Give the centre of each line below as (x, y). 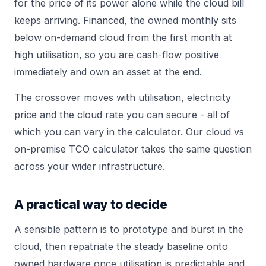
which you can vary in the (75, 132)
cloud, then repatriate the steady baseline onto (121, 246)
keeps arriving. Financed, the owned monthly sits (125, 20)
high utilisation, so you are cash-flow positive (117, 54)
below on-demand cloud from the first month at (123, 37)
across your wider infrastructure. (90, 166)
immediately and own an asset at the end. (108, 72)
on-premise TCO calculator (76, 149)
